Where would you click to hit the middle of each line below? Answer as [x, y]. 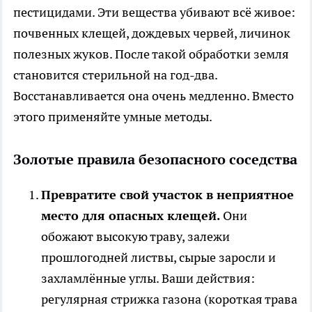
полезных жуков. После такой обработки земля [151, 54]
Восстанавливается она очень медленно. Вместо [154, 95]
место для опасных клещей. [131, 215]
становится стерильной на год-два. [115, 75]
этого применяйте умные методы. [113, 116]
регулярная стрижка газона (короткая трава [169, 299]
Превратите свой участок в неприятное [167, 194]
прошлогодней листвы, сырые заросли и [158, 257]
